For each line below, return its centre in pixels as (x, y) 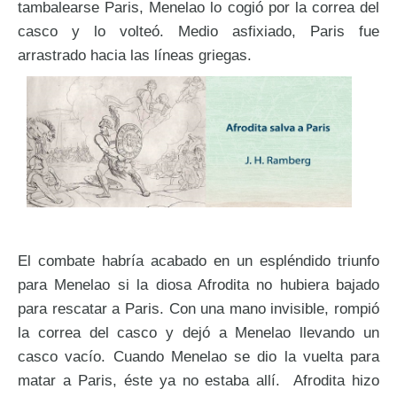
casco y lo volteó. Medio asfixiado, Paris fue (198, 31)
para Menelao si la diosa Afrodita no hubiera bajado (198, 284)
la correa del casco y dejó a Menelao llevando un (198, 332)
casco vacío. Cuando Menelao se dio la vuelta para (198, 356)
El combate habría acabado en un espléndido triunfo (198, 260)
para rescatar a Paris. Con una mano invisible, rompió (198, 308)
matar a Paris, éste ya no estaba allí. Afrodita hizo (198, 380)
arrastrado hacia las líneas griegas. (135, 54)
